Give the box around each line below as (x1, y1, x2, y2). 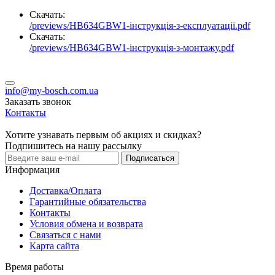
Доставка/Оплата (29, 185, 101, 196)
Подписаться (126, 153, 174, 163)
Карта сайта (29, 240, 79, 251)
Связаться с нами (29, 229, 101, 240)
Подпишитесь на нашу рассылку (5, 140, 142, 151)
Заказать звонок (5, 96, 71, 107)
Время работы (5, 261, 64, 272)
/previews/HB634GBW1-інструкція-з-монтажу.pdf (29, 42, 234, 53)
